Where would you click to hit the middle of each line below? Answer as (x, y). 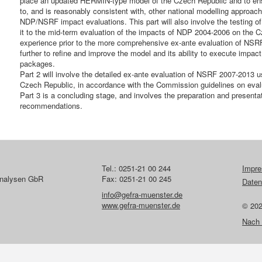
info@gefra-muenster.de (142, 194)
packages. (37, 63)
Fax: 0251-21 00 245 (137, 179)
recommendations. (51, 106)
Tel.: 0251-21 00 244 (136, 168)
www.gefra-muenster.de (141, 205)
